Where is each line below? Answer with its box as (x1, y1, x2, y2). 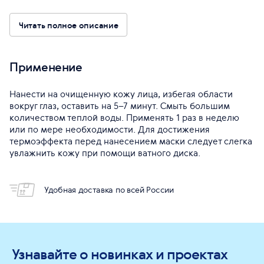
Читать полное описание (19, 19, 118, 31)
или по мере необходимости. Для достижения (9, 123, 210, 136)
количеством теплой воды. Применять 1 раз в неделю (9, 111, 239, 124)
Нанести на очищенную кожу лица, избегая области (9, 88, 233, 100)
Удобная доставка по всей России (44, 184, 174, 195)
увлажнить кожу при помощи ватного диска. (9, 147, 200, 159)
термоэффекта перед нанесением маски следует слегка (9, 135, 252, 147)
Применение (9, 59, 82, 75)
